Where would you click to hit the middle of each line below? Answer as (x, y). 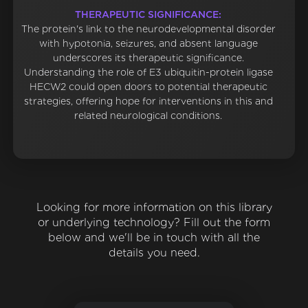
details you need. (154, 253)
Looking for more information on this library (154, 208)
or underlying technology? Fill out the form (154, 223)
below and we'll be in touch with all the (154, 238)
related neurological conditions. (148, 116)
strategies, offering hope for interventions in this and (148, 101)
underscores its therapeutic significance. (148, 58)
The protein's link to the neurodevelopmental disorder (148, 29)
